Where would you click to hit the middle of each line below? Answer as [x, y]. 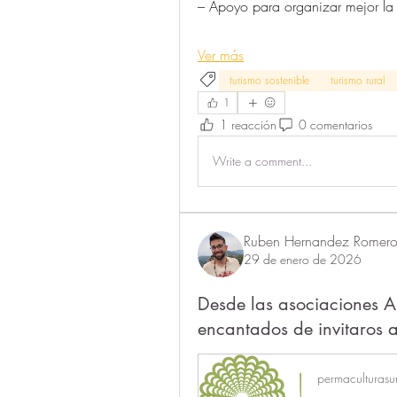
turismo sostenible [269, 80]
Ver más [221, 54]
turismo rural [358, 80]
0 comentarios [335, 125]
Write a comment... [262, 161]
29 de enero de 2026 [303, 259]
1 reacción [248, 125]
